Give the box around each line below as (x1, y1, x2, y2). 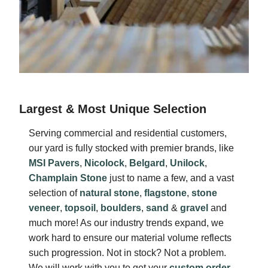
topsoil (65, 202, 96, 214)
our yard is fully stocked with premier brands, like (29, 142, 234, 154)
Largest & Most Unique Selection (19, 102, 206, 116)
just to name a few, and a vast (107, 172, 234, 184)
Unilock (170, 157, 205, 169)
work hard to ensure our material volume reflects (29, 232, 232, 243)
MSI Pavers (29, 157, 80, 169)
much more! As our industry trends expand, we (29, 217, 224, 229)
